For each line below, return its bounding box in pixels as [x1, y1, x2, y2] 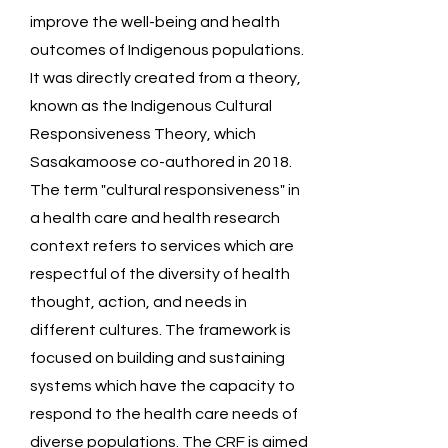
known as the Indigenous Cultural [30, 98, 272, 114]
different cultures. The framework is [30, 322, 291, 338]
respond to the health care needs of [30, 406, 298, 422]
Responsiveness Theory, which [30, 126, 256, 142]
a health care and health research [30, 210, 280, 226]
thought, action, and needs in [30, 294, 247, 310]
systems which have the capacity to [30, 378, 295, 394]
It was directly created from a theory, [30, 70, 301, 86]
